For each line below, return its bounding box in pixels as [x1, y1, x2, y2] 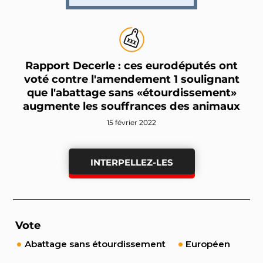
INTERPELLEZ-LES [90, 157, 173, 168]
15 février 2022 [107, 118, 156, 127]
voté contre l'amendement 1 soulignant [23, 72, 240, 86]
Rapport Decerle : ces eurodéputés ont [25, 59, 238, 73]
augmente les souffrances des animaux [23, 99, 240, 113]
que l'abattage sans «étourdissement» [26, 86, 237, 100]
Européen [185, 238, 230, 250]
